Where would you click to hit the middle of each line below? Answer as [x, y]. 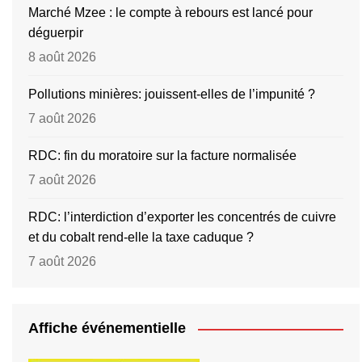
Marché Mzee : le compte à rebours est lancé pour [170, 13]
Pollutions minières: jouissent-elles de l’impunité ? [172, 95]
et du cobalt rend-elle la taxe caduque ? [141, 238]
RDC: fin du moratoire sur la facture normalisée [162, 156]
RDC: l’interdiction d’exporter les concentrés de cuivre [182, 217]
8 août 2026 [62, 57]
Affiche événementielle [107, 328]
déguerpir [56, 33]
